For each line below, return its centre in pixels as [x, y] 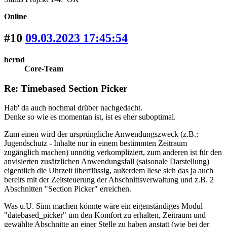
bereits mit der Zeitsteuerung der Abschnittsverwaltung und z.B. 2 [109, 180]
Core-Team [44, 68]
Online [15, 17]
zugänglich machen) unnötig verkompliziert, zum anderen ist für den [113, 153]
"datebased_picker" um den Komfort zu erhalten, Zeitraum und [105, 215]
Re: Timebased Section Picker [66, 88]
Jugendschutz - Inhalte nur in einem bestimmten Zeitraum [96, 143]
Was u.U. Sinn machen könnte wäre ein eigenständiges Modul [103, 206]
